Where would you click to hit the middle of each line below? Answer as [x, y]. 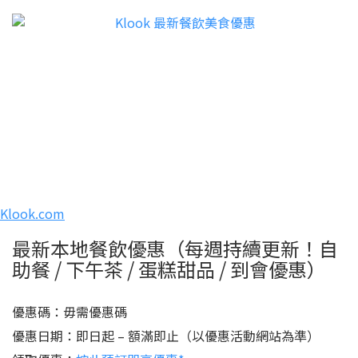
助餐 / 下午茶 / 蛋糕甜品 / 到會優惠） [169, 269]
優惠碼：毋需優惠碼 [70, 312]
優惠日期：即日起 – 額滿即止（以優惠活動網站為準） [166, 336]
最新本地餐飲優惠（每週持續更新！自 [175, 248]
